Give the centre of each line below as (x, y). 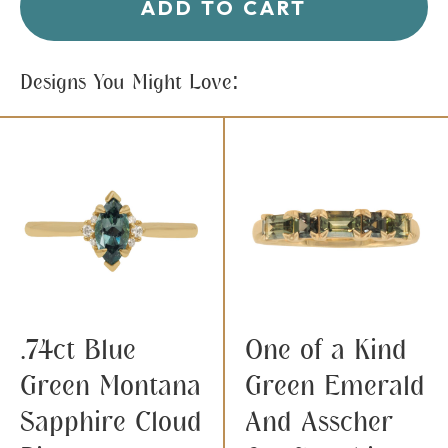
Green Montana (110, 385)
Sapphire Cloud (111, 421)
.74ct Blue (78, 349)
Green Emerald (335, 385)
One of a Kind (326, 349)
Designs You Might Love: (129, 82)
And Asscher (319, 421)
